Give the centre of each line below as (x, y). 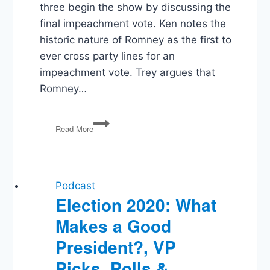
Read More (75, 128)
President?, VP (116, 246)
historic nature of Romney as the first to (136, 40)
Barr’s (103, 159)
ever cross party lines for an (108, 56)
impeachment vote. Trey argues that (128, 73)
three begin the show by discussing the (136, 8)
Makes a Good (114, 225)
